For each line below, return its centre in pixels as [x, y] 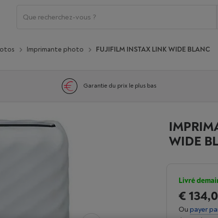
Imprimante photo [55, 49]
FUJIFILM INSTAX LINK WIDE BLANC [153, 49]
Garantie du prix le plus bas [119, 86]
